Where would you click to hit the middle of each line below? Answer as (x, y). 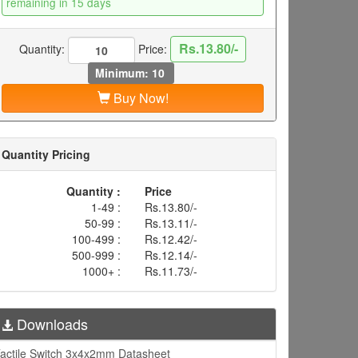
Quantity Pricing (46, 155)
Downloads (50, 324)
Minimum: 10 (131, 72)
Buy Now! (139, 98)
